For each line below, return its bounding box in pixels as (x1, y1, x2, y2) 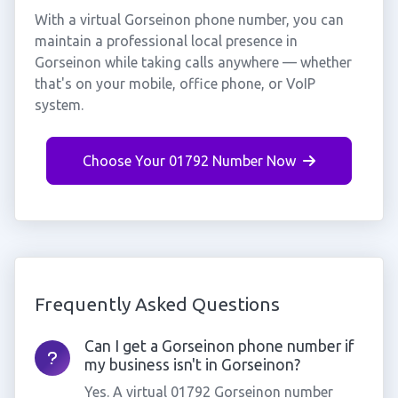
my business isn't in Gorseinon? (84, 356, 300, 373)
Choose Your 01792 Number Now (83, 153, 296, 169)
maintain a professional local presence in (34, 33, 298, 49)
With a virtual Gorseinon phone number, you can (34, 12, 344, 28)
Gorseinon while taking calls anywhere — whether (34, 54, 352, 70)
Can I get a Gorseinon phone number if (84, 338, 354, 354)
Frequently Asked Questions (34, 293, 280, 314)
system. (34, 97, 84, 113)
